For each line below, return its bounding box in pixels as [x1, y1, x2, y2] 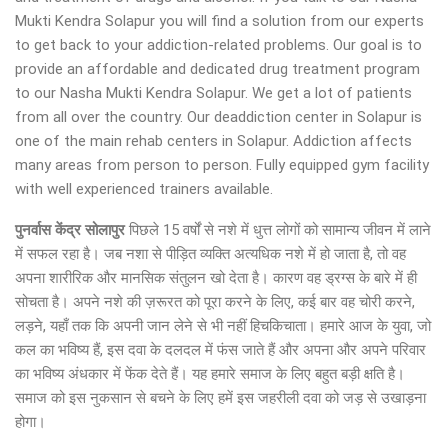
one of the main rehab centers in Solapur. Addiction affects [15, 132, 412, 150]
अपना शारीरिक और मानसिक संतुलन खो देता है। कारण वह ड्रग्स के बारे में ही [15, 269, 417, 287]
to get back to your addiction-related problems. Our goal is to [15, 36, 422, 54]
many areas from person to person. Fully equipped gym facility [15, 156, 429, 174]
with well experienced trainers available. [15, 180, 273, 198]
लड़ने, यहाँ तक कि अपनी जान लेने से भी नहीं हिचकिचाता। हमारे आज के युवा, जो [15, 317, 431, 335]
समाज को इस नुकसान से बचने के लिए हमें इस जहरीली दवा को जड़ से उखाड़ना [15, 389, 426, 407]
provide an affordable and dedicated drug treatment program [15, 60, 420, 78]
